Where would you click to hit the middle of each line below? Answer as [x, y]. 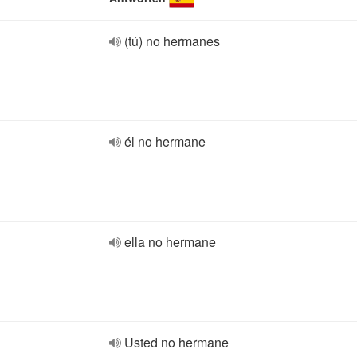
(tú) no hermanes [172, 41]
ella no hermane [170, 242]
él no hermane [165, 141]
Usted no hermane [177, 342]
